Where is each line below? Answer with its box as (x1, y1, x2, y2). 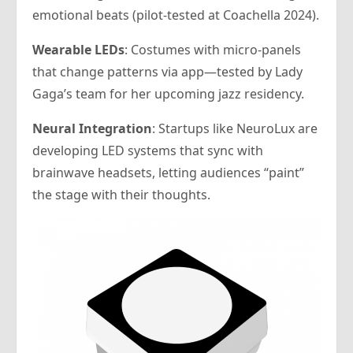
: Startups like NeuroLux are (152, 120, 318, 138)
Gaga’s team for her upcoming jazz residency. (32, 85, 304, 103)
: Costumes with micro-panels (124, 41, 301, 59)
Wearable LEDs (32, 41, 124, 59)
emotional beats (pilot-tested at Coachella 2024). (32, 6, 319, 24)
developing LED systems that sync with (32, 142, 263, 160)
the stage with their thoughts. (32, 186, 210, 204)
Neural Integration (32, 120, 152, 138)
